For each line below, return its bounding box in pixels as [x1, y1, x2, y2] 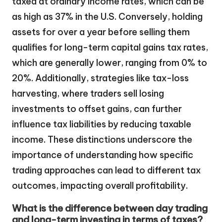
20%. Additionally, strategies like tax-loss [12, 72, 189, 84]
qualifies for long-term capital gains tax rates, [12, 41, 208, 53]
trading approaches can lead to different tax [12, 164, 201, 176]
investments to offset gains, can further [12, 103, 182, 114]
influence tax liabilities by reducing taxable [12, 118, 191, 130]
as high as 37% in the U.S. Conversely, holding [12, 10, 203, 22]
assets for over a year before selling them [12, 26, 190, 38]
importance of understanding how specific [12, 149, 193, 161]
